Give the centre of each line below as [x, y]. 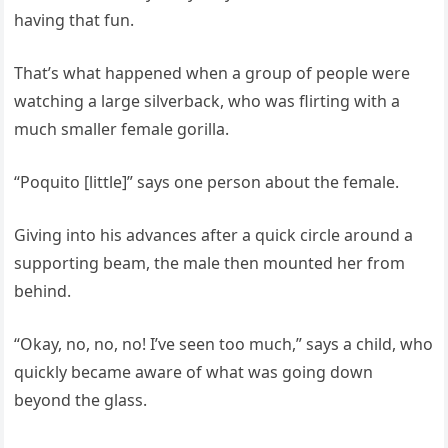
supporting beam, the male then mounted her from [210, 262]
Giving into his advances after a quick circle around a [214, 234]
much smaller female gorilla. [122, 128]
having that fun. [74, 19]
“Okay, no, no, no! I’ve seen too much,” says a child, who [224, 343]
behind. [43, 290]
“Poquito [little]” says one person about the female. [207, 181]
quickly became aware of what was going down [194, 371]
